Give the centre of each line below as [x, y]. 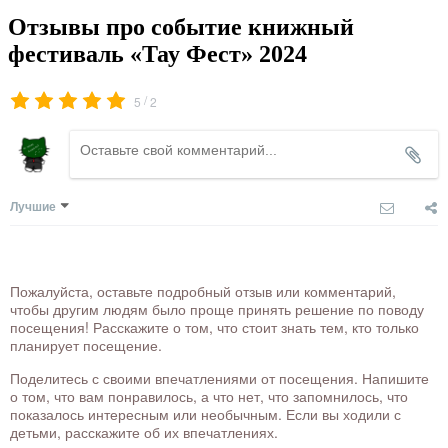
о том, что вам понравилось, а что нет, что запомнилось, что [209, 396]
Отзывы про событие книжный [181, 27]
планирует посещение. [86, 345]
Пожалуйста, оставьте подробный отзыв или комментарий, [203, 291]
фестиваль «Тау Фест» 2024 [157, 54]
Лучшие [33, 206]
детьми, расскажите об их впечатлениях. [144, 432]
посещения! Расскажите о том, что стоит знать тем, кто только [214, 327]
